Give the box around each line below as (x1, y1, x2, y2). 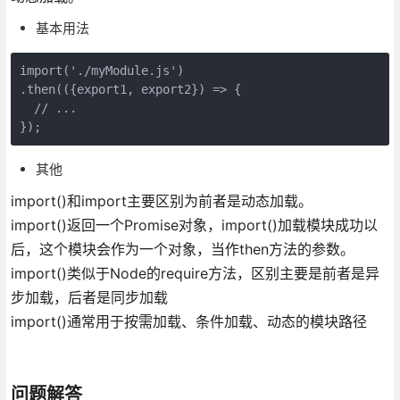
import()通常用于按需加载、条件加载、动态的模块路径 (10, 312, 367, 330)
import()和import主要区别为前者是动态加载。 (10, 191, 317, 210)
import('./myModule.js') (19, 62, 184, 78)
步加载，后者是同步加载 (10, 287, 172, 306)
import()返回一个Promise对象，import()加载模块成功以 (10, 215, 378, 234)
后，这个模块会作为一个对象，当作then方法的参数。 (10, 239, 359, 258)
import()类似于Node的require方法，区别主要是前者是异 (10, 263, 379, 282)
